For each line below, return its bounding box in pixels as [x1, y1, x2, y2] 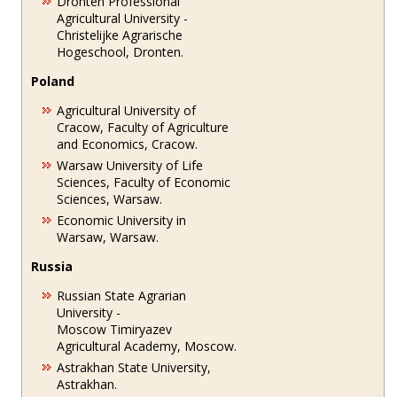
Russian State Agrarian [57, 286, 187, 304]
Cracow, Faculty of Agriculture [57, 118, 230, 136]
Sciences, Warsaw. [57, 190, 163, 207]
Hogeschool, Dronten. [57, 43, 184, 60]
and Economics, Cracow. [57, 135, 198, 152]
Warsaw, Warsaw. [57, 228, 160, 245]
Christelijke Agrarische [57, 26, 183, 43]
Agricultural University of [57, 101, 197, 119]
